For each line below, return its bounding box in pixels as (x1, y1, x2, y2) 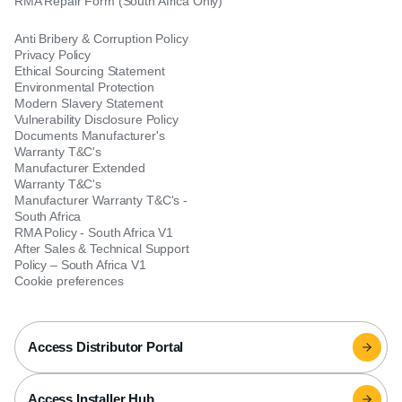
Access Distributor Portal (28, 339, 184, 354)
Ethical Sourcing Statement (14, 64, 165, 78)
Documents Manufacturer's (14, 128, 165, 143)
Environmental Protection (14, 80, 154, 94)
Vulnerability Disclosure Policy (14, 112, 179, 127)
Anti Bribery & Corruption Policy (14, 31, 188, 46)
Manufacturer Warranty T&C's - (14, 193, 188, 207)
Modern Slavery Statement (14, 96, 163, 110)
